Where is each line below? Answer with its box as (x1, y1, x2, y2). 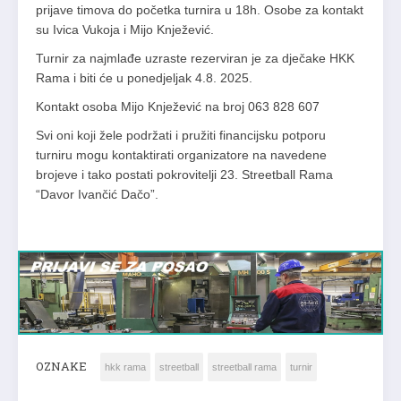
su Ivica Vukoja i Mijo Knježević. (36, 22, 214, 38)
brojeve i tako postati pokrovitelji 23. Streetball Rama (36, 167, 333, 183)
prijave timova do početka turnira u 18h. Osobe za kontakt (36, 3, 363, 18)
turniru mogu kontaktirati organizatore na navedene (36, 148, 327, 163)
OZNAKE (36, 358, 87, 375)
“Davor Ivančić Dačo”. (36, 187, 158, 202)
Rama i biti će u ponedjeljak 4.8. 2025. (36, 71, 252, 86)
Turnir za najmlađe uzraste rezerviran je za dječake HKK (36, 51, 354, 66)
